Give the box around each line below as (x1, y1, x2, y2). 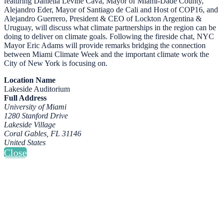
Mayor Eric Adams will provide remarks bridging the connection (4, 41, 206, 50)
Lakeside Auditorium (4, 85, 70, 94)
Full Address (4, 94, 47, 103)
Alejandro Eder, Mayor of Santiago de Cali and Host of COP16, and (4, 5, 218, 14)
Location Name (4, 76, 55, 85)
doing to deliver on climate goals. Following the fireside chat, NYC (4, 32, 214, 41)
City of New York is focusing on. (4, 59, 108, 68)
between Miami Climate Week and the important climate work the (4, 50, 209, 59)
